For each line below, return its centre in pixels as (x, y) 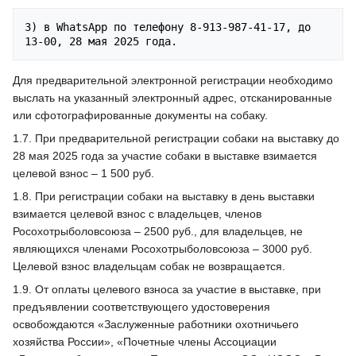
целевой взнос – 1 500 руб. (83, 174)
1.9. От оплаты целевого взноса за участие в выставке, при (167, 290)
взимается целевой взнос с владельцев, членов (137, 214)
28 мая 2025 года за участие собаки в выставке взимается (165, 156)
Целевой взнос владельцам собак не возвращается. (149, 267)
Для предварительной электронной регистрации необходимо (173, 81)
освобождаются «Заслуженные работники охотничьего (156, 325)
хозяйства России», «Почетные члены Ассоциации (145, 342)
